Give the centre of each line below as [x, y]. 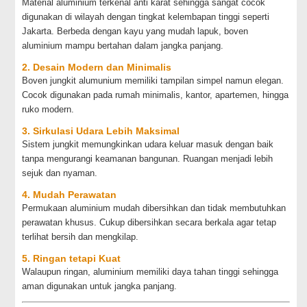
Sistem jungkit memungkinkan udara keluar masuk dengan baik [148, 144]
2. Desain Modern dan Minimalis [97, 67]
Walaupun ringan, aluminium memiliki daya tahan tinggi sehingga [150, 272]
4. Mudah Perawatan [70, 195]
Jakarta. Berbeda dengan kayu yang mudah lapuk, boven [135, 31]
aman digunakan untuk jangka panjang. [100, 286]
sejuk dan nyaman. [60, 173]
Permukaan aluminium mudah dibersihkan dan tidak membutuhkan [154, 208]
